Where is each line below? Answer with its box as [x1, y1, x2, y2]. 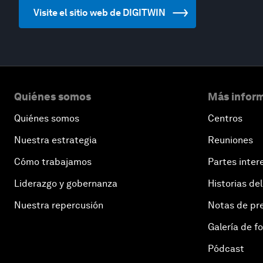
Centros [208, 113, 242, 124]
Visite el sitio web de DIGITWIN [33, 7, 166, 18]
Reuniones [208, 134, 253, 146]
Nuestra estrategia [14, 134, 97, 146]
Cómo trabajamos [14, 156, 92, 167]
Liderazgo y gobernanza [14, 178, 117, 189]
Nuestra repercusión [14, 200, 103, 211]
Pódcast [208, 243, 244, 254]
